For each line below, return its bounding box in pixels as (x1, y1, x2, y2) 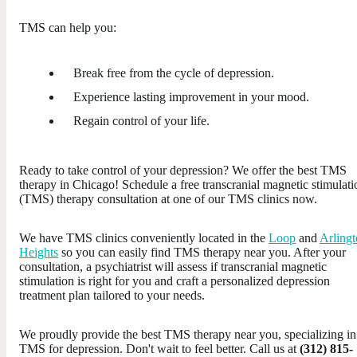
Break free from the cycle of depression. (73, 65, 274, 80)
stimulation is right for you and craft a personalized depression (19, 273, 330, 288)
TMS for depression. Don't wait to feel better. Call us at (19, 341, 300, 355)
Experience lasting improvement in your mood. (73, 89, 309, 104)
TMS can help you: (19, 20, 116, 34)
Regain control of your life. (73, 113, 210, 127)
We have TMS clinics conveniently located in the (19, 230, 269, 245)
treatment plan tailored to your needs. (19, 288, 205, 302)
